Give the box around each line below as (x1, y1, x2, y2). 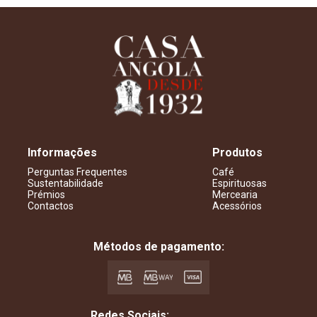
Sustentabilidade (27, 177, 103, 189)
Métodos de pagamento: (93, 239, 224, 253)
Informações (27, 145, 97, 159)
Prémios (27, 188, 65, 200)
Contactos (27, 200, 74, 212)
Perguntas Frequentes (27, 166, 127, 178)
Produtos (212, 145, 263, 159)
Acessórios (212, 200, 263, 212)
